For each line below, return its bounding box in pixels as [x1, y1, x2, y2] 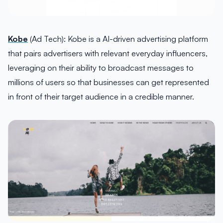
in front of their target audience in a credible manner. [8, 91, 194, 102]
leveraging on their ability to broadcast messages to [8, 62, 194, 73]
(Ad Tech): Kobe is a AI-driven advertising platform [28, 33, 208, 44]
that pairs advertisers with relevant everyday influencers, [8, 48, 208, 58]
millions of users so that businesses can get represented [8, 77, 209, 87]
